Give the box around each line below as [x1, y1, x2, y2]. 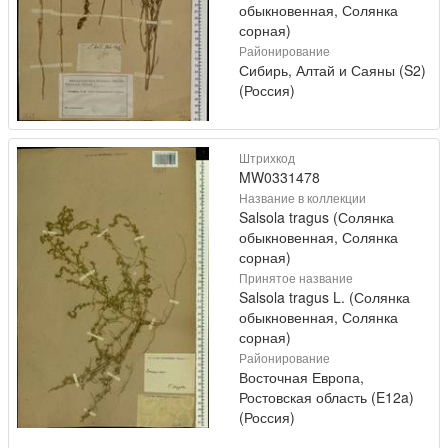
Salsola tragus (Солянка [239, 207, 394, 228]
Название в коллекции [239, 189, 366, 207]
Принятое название [239, 269, 353, 287]
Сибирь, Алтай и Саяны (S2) [239, 60, 426, 81]
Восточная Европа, [239, 367, 364, 388]
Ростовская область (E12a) [239, 387, 414, 408]
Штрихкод [239, 149, 295, 167]
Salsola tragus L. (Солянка [239, 287, 410, 308]
